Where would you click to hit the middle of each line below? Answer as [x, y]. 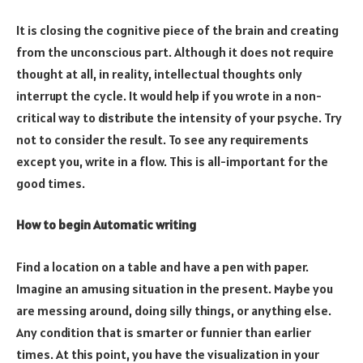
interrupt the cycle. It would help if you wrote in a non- [169, 95]
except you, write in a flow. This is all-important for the [172, 161]
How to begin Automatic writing [106, 225]
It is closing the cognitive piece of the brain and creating [177, 30]
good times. [51, 183]
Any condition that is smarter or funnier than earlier [164, 332]
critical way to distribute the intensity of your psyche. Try [179, 117]
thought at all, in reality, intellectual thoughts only [159, 73]
